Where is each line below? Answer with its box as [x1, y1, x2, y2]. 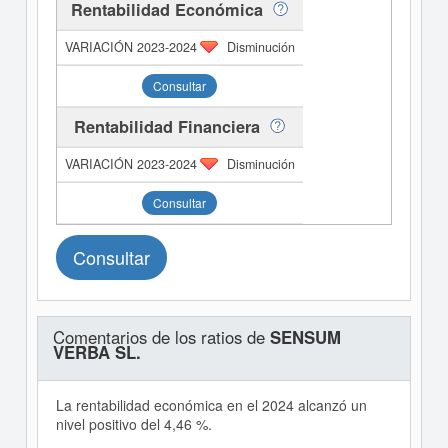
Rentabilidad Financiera [74, 115, 261, 139]
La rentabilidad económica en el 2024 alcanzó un [55, 395, 367, 416]
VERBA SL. [52, 340, 141, 365]
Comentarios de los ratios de [52, 325, 270, 350]
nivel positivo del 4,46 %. [55, 414, 212, 435]
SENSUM [269, 325, 341, 350]
